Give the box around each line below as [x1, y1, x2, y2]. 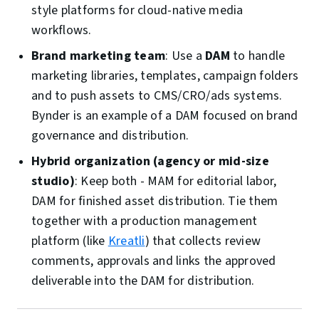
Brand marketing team [31, 47, 165, 66]
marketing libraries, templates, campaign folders [31, 67, 298, 85]
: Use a [165, 47, 205, 66]
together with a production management [31, 212, 258, 231]
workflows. [31, 21, 92, 40]
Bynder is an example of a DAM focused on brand [31, 107, 298, 125]
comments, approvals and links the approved [31, 252, 276, 271]
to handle [229, 47, 286, 66]
